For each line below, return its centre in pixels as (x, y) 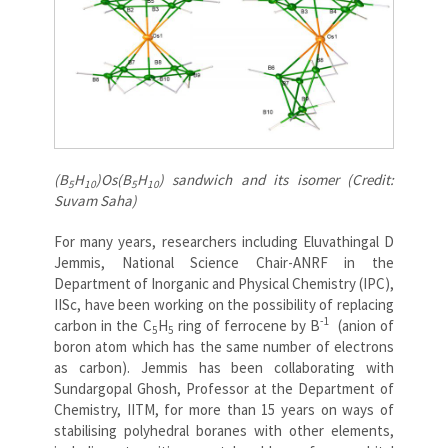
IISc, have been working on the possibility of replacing (224, 304)
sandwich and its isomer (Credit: (283, 179)
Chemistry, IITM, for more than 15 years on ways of (224, 409)
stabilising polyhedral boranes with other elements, (224, 430)
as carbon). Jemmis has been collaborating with (224, 367)
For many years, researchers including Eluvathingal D (224, 241)
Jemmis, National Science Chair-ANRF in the (224, 262)
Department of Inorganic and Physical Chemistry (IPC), (224, 283)
